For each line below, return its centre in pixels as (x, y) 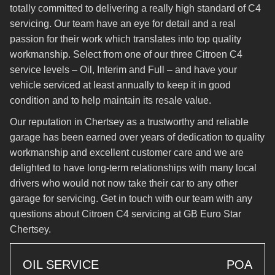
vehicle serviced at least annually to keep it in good (120, 85)
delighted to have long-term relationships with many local (133, 168)
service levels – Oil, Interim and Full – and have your (123, 70)
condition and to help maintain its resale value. (110, 100)
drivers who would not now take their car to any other (124, 183)
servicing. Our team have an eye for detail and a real (123, 24)
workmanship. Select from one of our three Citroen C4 (126, 54)
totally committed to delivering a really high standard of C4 (135, 8)
